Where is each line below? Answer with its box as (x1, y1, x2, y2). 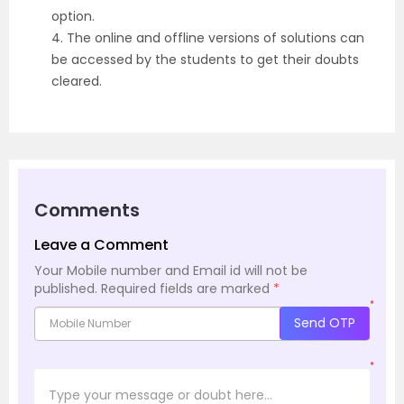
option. (51, 6, 95, 25)
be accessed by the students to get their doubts (51, 50, 359, 69)
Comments (34, 197, 140, 223)
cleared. (51, 71, 102, 90)
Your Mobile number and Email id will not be (34, 261, 308, 280)
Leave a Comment (34, 234, 169, 255)
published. (34, 279, 97, 298)
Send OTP (294, 314, 355, 333)
